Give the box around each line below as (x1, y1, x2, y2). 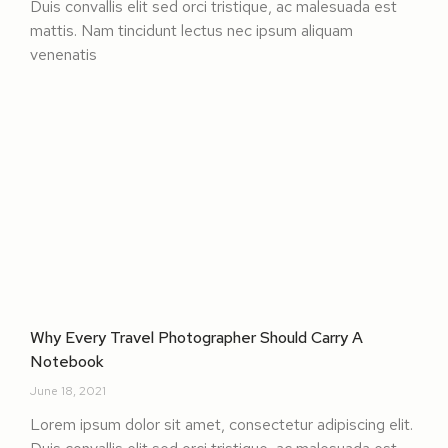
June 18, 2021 (30, 382, 106, 399)
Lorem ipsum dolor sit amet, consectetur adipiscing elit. (30, 413, 413, 435)
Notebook (30, 350, 104, 372)
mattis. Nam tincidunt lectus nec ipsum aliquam (30, 19, 353, 41)
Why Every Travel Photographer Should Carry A (30, 326, 363, 348)
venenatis (30, 43, 97, 65)
